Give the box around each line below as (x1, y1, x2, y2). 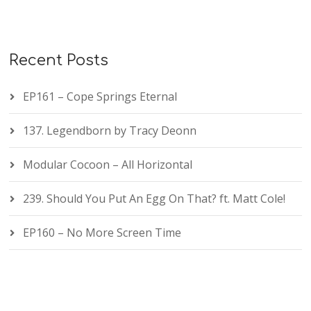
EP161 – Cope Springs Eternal (23, 89, 178, 105)
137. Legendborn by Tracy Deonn (23, 123, 197, 139)
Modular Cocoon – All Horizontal (23, 157, 193, 173)
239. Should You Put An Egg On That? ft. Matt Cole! (23, 191, 286, 207)
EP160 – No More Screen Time (23, 225, 182, 241)
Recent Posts (9, 52, 109, 69)
